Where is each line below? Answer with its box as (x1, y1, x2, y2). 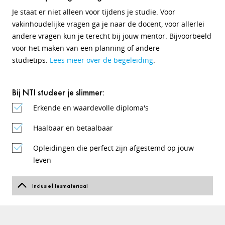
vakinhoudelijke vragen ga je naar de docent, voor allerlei (12, 19, 204, 29)
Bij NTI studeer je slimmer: (12, 86, 104, 98)
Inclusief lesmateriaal (32, 182, 88, 190)
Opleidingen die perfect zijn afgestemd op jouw (33, 143, 194, 153)
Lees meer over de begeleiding (50, 55, 153, 65)
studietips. (12, 55, 50, 65)
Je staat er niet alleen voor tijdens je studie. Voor (12, 7, 175, 17)
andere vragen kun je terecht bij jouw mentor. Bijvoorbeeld (12, 31, 211, 41)
